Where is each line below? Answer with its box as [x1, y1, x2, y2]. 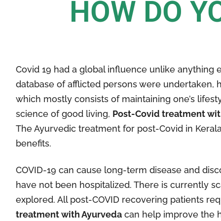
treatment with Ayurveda [16, 209, 122, 220]
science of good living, [16, 109, 112, 119]
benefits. [16, 138, 51, 149]
